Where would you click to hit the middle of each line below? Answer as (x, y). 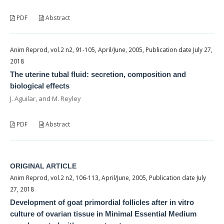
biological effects (40, 85)
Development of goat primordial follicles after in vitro (102, 202)
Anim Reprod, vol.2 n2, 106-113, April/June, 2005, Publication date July (108, 177)
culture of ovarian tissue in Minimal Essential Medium (103, 213)
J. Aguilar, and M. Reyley (45, 98)
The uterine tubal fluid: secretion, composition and (98, 74)
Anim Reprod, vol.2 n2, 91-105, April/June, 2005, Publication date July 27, (111, 49)
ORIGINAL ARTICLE (43, 166)
